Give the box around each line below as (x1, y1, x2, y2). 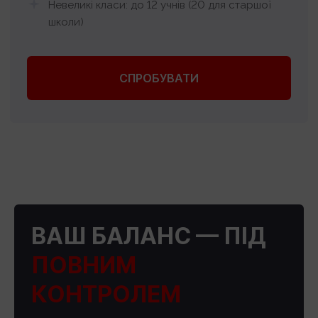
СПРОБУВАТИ (119, 70, 199, 85)
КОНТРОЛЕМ (31, 280, 181, 308)
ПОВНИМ (31, 251, 136, 279)
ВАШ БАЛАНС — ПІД (31, 221, 266, 250)
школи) (48, 15, 84, 28)
